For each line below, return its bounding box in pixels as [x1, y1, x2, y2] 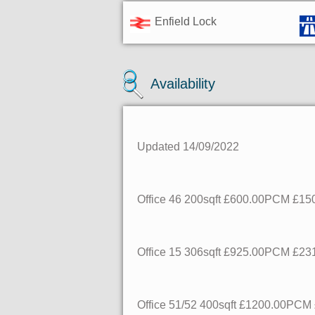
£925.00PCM [224, 246, 290, 258]
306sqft [184, 246, 221, 258]
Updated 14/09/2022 [137, 141, 239, 153]
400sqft [200, 299, 236, 311]
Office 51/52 [137, 299, 197, 311]
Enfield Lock [155, 15, 217, 27]
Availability [150, 76, 215, 91]
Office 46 [137, 193, 181, 205]
